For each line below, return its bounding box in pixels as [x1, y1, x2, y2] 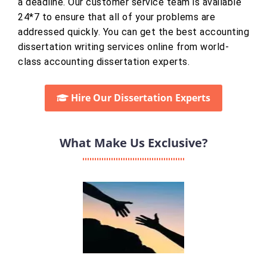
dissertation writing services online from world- [18, 41, 229, 53]
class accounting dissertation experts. [18, 56, 190, 68]
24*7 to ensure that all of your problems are [18, 11, 215, 23]
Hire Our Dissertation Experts [69, 91, 210, 105]
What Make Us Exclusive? [59, 135, 208, 151]
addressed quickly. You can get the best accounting [18, 26, 249, 38]
